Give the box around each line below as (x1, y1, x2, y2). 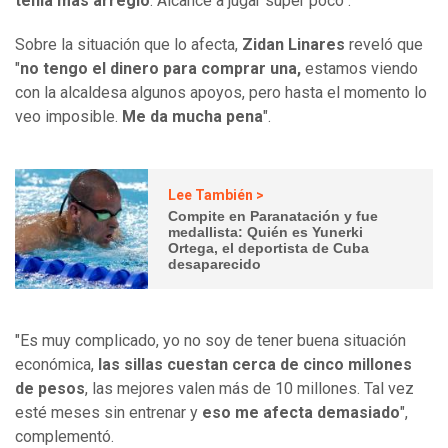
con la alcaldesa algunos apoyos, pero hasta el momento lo (15, 83, 427, 103)
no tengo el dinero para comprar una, (20, 59, 301, 79)
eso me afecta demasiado (202, 403, 400, 423)
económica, (15, 355, 94, 375)
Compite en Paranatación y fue (168, 207, 379, 224)
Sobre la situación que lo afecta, (15, 35, 242, 55)
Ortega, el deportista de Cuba (168, 239, 370, 256)
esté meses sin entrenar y (15, 403, 202, 423)
